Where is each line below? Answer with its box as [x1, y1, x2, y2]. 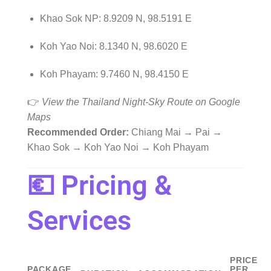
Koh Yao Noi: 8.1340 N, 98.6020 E [39, 41, 188, 52]
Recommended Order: [27, 126, 129, 137]
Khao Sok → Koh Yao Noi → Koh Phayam [27, 142, 209, 152]
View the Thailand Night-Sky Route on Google [42, 96, 240, 107]
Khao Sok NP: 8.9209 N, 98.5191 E [39, 13, 192, 24]
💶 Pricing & [27, 169, 172, 201]
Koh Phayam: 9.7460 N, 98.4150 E [39, 68, 189, 79]
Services [27, 204, 131, 237]
